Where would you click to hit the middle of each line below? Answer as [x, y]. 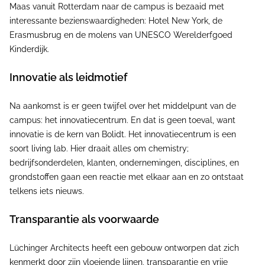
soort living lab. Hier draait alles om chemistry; [99, 148]
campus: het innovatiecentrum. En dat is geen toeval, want [122, 120]
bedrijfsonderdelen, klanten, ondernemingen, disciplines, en [124, 163]
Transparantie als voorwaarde [84, 219]
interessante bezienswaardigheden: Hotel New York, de [116, 21]
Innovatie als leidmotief [68, 77]
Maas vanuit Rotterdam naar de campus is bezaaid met [117, 7]
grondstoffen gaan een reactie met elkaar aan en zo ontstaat [127, 177]
